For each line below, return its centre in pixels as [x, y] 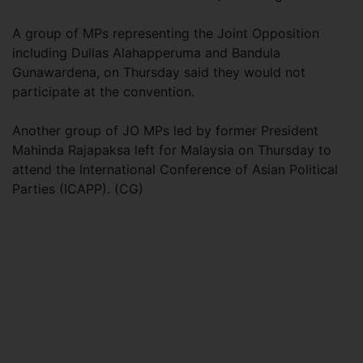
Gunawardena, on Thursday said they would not [159, 72]
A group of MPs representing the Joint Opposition [166, 33]
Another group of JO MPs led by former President [165, 130]
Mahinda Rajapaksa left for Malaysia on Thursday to [172, 150]
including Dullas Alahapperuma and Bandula [146, 53]
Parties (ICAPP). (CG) [80, 189]
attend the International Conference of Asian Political [175, 169]
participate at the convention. [105, 92]
